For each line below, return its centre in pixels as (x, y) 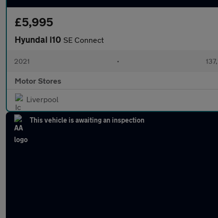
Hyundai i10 (39, 39)
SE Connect (83, 40)
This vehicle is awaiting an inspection (87, 120)
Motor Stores (38, 81)
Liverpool (42, 99)
